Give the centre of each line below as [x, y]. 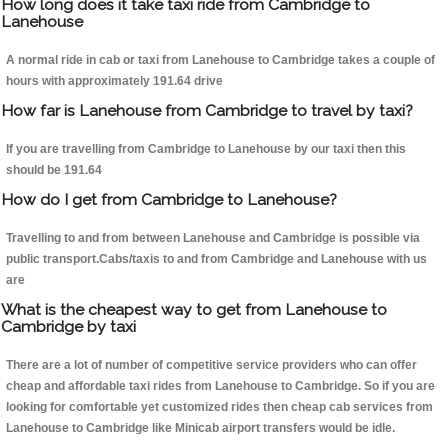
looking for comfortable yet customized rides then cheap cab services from [219, 407]
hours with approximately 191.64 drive [114, 81]
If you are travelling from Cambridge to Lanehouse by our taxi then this [206, 149]
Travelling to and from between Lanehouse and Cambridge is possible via [213, 238]
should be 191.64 [54, 170]
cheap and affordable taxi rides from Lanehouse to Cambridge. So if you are [220, 386]
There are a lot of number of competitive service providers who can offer [211, 365]
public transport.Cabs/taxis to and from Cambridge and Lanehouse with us [216, 259]
